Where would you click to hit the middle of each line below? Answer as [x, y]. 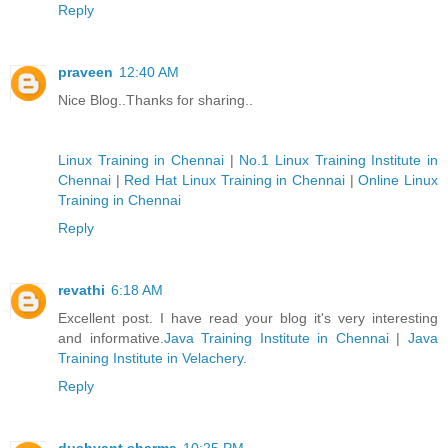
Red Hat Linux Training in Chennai [234, 180]
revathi [81, 290]
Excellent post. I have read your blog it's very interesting [248, 318]
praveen [85, 72]
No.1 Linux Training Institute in [339, 160]
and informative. [111, 338]
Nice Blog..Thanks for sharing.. [155, 100]
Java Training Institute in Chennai [276, 338]
